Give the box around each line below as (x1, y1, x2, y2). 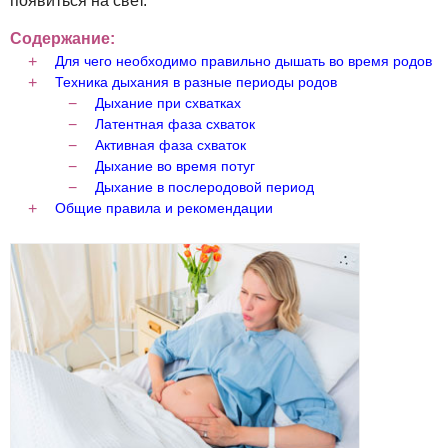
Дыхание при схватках (95, 95, 241, 111)
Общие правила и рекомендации (55, 200, 273, 216)
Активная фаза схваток (95, 137, 246, 153)
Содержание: (10, 30, 115, 47)
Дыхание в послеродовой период (95, 179, 314, 195)
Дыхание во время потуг (95, 158, 255, 174)
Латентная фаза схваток (95, 116, 255, 132)
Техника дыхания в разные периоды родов (55, 74, 337, 90)
